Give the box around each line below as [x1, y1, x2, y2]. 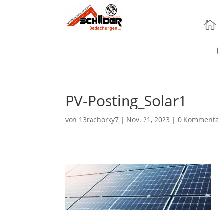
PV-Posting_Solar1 [65, 91, 187, 110]
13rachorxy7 [79, 115, 119, 124]
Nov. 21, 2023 [127, 115, 170, 124]
